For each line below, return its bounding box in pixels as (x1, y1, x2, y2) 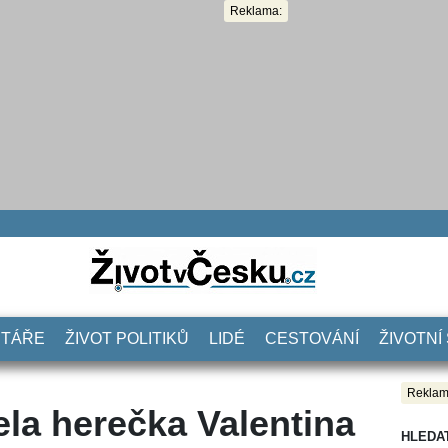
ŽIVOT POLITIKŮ (65, 329, 189, 347)
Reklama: (230, 4, 282, 18)
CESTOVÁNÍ (265, 329, 359, 347)
